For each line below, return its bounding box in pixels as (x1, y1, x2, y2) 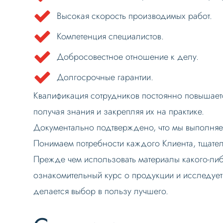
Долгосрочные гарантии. (57, 70, 154, 84)
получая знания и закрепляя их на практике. (33, 105, 205, 118)
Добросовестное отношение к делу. (57, 50, 199, 63)
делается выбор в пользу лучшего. (33, 184, 169, 198)
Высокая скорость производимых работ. (57, 9, 213, 22)
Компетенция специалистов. (57, 29, 164, 43)
